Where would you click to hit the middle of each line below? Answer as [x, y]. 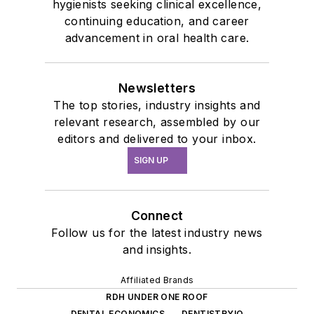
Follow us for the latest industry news [157, 232]
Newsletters [157, 88]
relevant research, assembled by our [157, 122]
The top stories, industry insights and [157, 105]
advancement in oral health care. [157, 37]
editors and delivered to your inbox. [157, 138]
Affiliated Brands [157, 280]
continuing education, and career [157, 21]
